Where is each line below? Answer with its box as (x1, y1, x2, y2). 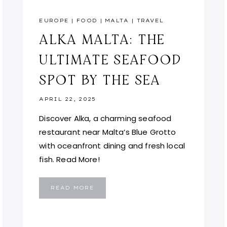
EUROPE (39, 17, 69, 24)
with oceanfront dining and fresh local (39, 140, 185, 152)
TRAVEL (136, 17, 164, 24)
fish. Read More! (39, 154, 100, 165)
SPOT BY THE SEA (39, 71, 161, 89)
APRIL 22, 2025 (39, 96, 96, 103)
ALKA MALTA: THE (39, 30, 165, 48)
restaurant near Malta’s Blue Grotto (39, 127, 176, 138)
